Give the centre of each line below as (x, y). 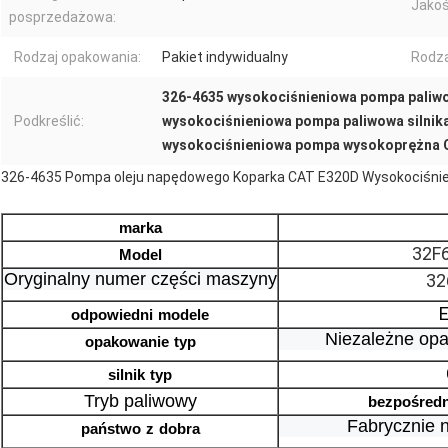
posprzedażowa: (62, 17)
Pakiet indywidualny (225, 57)
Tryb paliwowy (140, 401)
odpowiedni (112, 315)
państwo (110, 429)
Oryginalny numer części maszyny (140, 279)
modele (183, 315)
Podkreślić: (49, 121)
